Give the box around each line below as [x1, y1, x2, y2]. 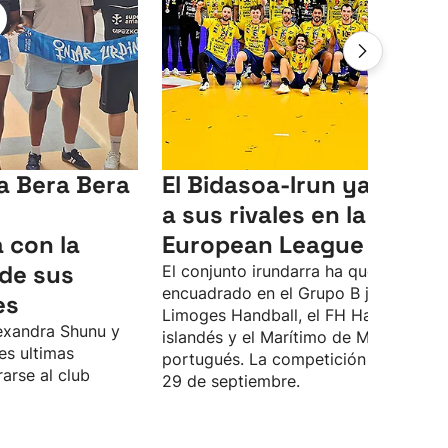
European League [162, 229, 364, 260]
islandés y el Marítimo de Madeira [162, 327, 417, 347]
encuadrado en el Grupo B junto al [162, 283, 421, 303]
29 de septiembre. [162, 371, 300, 391]
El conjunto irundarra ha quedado [162, 261, 415, 281]
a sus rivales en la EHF [162, 199, 414, 230]
